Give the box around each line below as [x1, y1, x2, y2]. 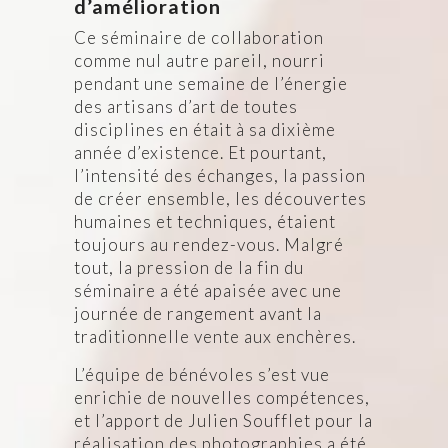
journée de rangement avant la [74, 302, 322, 324]
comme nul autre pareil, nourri [74, 49, 325, 71]
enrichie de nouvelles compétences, [74, 386, 370, 408]
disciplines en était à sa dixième [74, 118, 336, 140]
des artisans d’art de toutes [74, 95, 298, 117]
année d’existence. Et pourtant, [74, 141, 327, 163]
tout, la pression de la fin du [74, 256, 304, 278]
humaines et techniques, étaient [74, 210, 336, 232]
